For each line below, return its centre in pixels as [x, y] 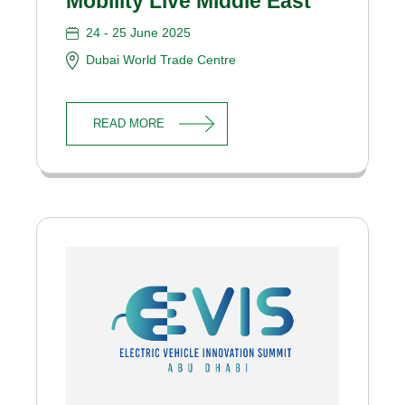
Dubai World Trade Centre [161, 59]
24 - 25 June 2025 [139, 32]
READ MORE [129, 123]
